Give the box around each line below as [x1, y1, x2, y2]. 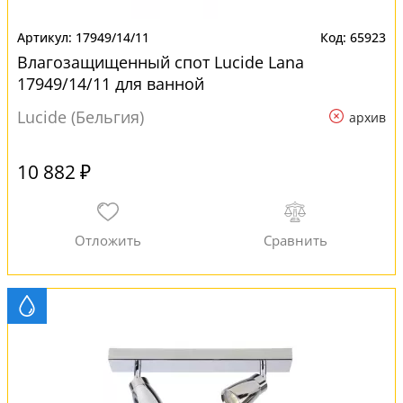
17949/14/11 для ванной [17, 73, 204, 94]
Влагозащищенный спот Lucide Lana [17, 51, 304, 73]
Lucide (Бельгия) [17, 106, 144, 128]
